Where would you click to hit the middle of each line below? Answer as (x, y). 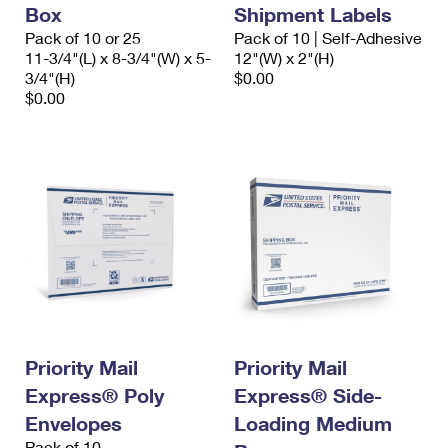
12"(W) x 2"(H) (284, 58)
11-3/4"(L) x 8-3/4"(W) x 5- (118, 58)
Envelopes (73, 423)
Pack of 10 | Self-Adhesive (328, 38)
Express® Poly (94, 395)
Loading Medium (313, 423)
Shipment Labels (313, 14)
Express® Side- (308, 395)
